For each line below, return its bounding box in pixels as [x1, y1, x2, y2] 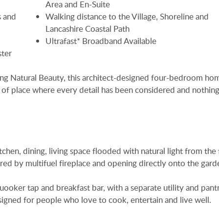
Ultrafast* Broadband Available [45, 35, 157, 46]
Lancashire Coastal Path [45, 22, 130, 34]
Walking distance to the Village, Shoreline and [45, 10, 209, 22]
